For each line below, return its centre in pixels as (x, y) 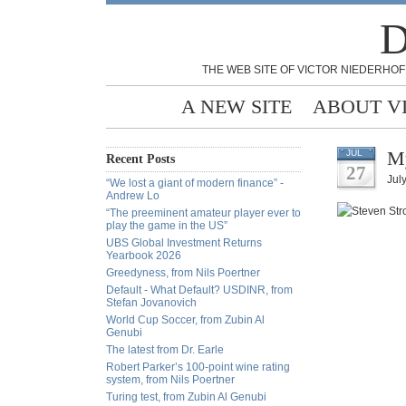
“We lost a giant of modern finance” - (195, 183)
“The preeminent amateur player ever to (203, 213)
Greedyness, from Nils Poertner (183, 273)
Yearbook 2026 (144, 256)
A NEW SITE (237, 106)
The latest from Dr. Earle (165, 350)
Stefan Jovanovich (151, 303)
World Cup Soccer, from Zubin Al (185, 320)
